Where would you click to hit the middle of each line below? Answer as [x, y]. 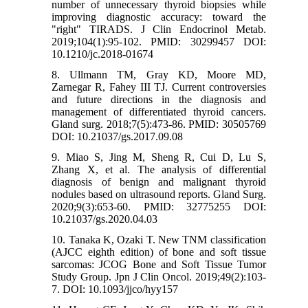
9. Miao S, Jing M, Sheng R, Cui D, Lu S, [159, 157]
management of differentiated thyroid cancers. [159, 112]
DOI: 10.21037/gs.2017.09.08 [118, 137]
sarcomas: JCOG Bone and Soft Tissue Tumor [159, 265]
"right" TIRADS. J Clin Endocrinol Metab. [159, 30]
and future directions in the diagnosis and [159, 100]
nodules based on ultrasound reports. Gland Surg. [159, 195]
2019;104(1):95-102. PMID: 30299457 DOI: [159, 42]
